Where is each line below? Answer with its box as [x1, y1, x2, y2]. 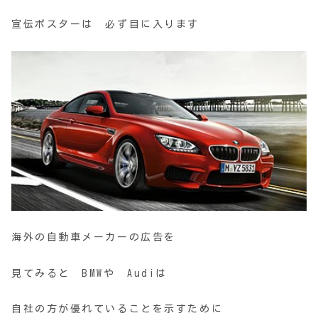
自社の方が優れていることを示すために [11, 303, 224, 314]
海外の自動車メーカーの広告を [11, 232, 176, 243]
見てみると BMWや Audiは [11, 268, 168, 278]
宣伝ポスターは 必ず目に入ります [11, 18, 199, 29]
